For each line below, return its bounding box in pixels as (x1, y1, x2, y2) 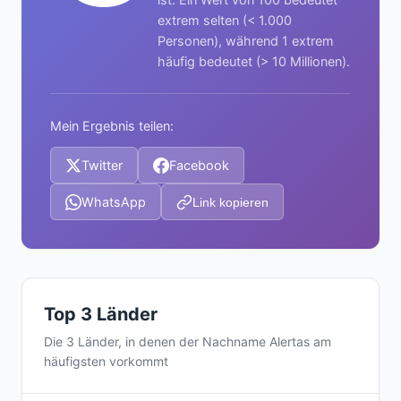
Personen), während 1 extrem (158, 33, 334, 48)
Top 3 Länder (44, 303, 158, 325)
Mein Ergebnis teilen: (50, 118, 174, 133)
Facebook (169, 158, 229, 173)
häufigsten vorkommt (44, 354, 168, 369)
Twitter (81, 158, 123, 173)
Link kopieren (192, 194, 269, 209)
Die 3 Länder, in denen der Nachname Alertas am (44, 334, 331, 349)
